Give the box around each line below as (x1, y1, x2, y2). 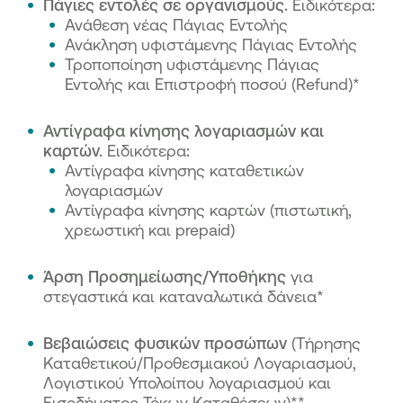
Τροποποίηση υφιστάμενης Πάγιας (65, 55, 319, 73)
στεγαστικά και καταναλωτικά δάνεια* (43, 287, 324, 305)
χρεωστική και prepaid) (65, 220, 235, 238)
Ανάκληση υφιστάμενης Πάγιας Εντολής (65, 35, 357, 53)
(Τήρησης (291, 334, 361, 352)
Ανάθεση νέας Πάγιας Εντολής (65, 15, 288, 33)
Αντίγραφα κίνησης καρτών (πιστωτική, (65, 201, 352, 219)
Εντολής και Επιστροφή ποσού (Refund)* (65, 75, 360, 93)
